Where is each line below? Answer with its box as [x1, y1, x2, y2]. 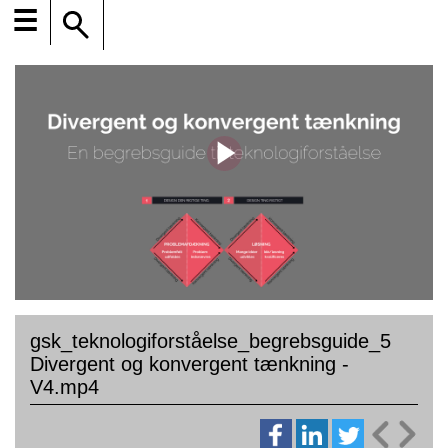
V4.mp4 [30, 376, 99, 399]
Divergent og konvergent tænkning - [30, 353, 349, 376]
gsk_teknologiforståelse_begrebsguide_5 [30, 330, 391, 353]
